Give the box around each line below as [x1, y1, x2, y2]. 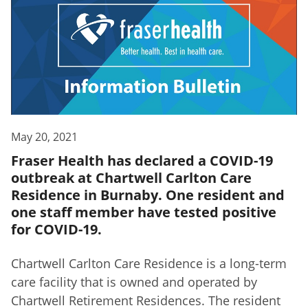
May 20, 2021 [11, 129, 78, 145]
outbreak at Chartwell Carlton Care [11, 168, 252, 188]
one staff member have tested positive [11, 203, 276, 222]
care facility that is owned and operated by [11, 274, 257, 291]
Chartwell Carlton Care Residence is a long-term [11, 255, 287, 272]
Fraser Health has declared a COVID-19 [11, 151, 273, 170]
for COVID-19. [11, 220, 102, 239]
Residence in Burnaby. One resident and [11, 186, 285, 205]
